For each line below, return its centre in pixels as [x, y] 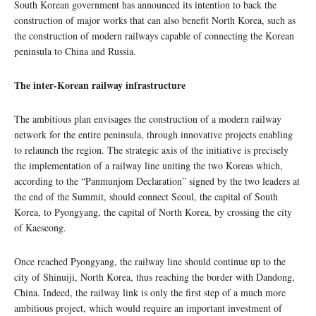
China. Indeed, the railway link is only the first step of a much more [150, 293]
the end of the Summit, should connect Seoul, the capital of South [146, 197]
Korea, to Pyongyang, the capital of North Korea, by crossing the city [153, 212]
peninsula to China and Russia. [75, 51]
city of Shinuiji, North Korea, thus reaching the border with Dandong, [154, 277]
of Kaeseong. [40, 228]
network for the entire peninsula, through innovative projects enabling [153, 135]
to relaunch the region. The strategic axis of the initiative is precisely [151, 150]
